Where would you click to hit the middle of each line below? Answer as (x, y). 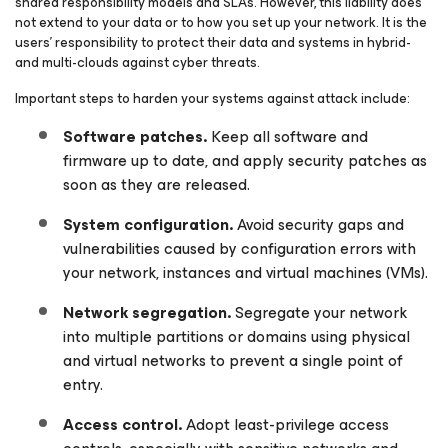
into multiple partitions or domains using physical (236, 336)
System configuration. (148, 224)
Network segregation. (147, 312)
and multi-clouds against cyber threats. (137, 62)
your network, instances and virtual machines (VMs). (245, 272)
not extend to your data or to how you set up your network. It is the (221, 22)
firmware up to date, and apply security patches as (245, 160)
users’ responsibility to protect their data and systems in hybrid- (213, 42)
